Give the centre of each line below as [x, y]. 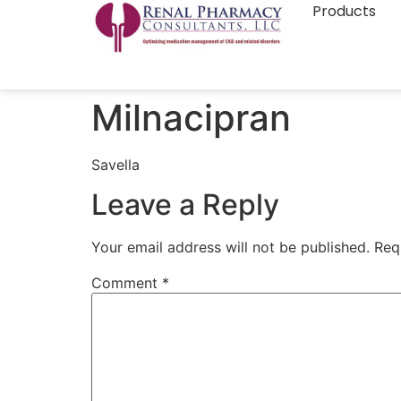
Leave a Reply [185, 205]
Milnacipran [191, 118]
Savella [115, 165]
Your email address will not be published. [230, 247]
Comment [127, 283]
